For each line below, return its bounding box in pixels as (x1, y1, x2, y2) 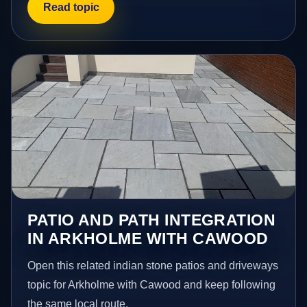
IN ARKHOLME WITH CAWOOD (27, 230, 269, 248)
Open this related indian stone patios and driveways (27, 260, 279, 272)
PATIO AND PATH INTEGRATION (27, 211, 276, 230)
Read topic (42, 1, 99, 14)
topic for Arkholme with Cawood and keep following (27, 279, 276, 291)
